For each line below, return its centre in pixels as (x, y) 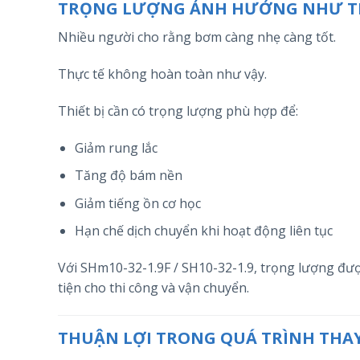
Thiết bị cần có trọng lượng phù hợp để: (178, 110)
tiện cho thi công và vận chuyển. (153, 288)
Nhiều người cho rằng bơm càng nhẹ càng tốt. (197, 37)
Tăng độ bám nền (128, 176)
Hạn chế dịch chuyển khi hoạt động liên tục (203, 231)
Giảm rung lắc (116, 147)
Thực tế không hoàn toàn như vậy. (162, 74)
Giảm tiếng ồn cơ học (137, 203)
